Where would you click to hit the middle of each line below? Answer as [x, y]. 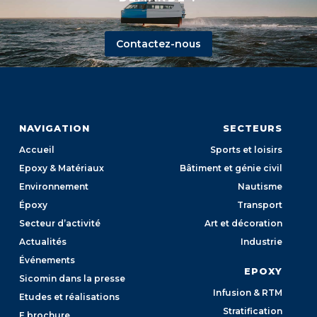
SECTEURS [253, 128]
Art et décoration [244, 223]
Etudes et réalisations [69, 296]
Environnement [53, 186]
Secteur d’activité [59, 223]
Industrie [262, 241]
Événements [47, 260]
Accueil [36, 149]
